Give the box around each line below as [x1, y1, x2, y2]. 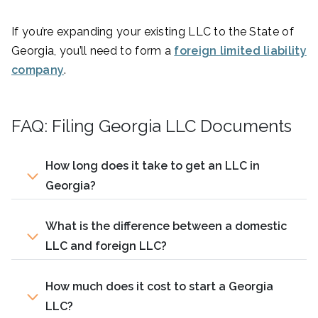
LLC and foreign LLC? [45, 239, 167, 253]
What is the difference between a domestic [45, 219, 287, 234]
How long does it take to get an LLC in [45, 159, 260, 173]
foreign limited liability [174, 44, 307, 58]
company [11, 63, 65, 77]
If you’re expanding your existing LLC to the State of [11, 25, 294, 39]
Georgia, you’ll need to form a [11, 44, 175, 58]
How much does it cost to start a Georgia [45, 280, 273, 294]
